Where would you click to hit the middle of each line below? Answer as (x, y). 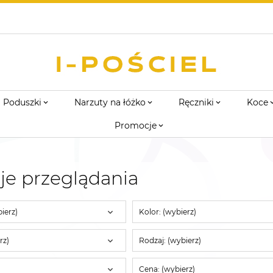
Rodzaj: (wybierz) (170, 240)
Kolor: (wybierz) (167, 211)
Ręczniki (196, 102)
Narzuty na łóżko (110, 102)
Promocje (135, 126)
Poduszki (22, 102)
